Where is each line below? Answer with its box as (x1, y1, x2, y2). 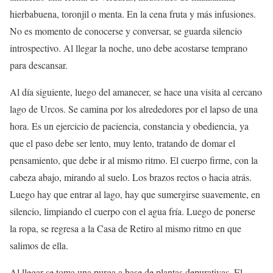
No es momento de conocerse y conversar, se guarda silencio (10, 24, 242, 38)
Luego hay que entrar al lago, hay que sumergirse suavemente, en (10, 188, 260, 201)
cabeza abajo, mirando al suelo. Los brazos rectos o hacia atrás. (10, 171, 252, 184)
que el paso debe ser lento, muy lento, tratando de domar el (10, 136, 235, 150)
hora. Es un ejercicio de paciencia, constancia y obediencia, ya (10, 119, 249, 133)
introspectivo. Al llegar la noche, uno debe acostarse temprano (10, 41, 247, 55)
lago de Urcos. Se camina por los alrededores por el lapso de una (10, 102, 258, 116)
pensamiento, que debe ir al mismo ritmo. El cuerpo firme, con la (10, 154, 258, 167)
